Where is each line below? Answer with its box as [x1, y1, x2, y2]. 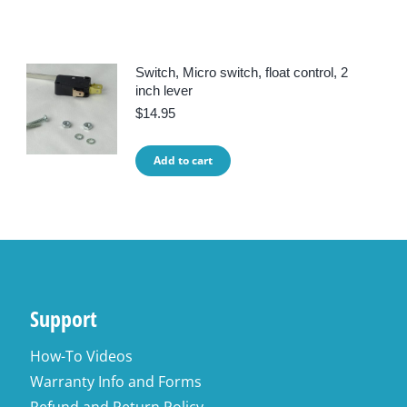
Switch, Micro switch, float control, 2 [135, 65, 349, 80]
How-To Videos [30, 346, 134, 366]
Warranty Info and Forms [30, 372, 203, 392]
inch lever [135, 83, 194, 98]
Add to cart [154, 153, 213, 168]
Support [30, 303, 98, 333]
